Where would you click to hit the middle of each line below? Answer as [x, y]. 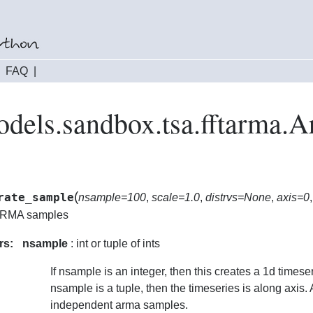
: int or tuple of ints [114, 243]
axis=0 [293, 197]
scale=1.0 [176, 197]
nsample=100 [112, 197]
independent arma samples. [119, 305]
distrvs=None [238, 197]
